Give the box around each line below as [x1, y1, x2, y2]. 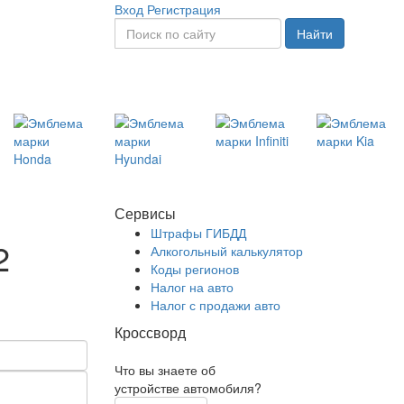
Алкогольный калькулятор [151, 242, 303, 260]
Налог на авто [151, 278, 234, 296]
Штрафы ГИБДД [151, 224, 246, 242]
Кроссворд [115, 322, 186, 343]
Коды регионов [151, 260, 239, 278]
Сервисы [115, 203, 176, 224]
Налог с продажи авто [151, 296, 280, 314]
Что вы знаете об [115, 361, 216, 379]
